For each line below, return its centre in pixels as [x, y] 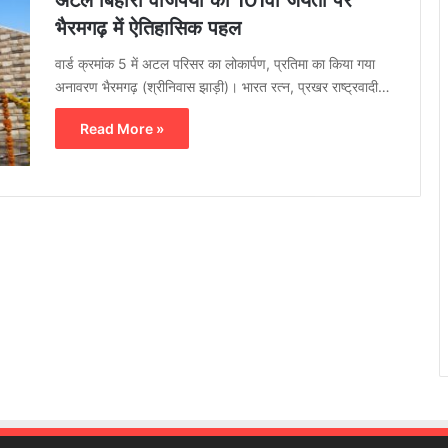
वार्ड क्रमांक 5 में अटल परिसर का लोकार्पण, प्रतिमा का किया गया [215, 64]
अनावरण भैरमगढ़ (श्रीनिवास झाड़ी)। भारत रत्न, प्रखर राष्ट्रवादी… [222, 87]
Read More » [122, 129]
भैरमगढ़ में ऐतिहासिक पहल [148, 28]
